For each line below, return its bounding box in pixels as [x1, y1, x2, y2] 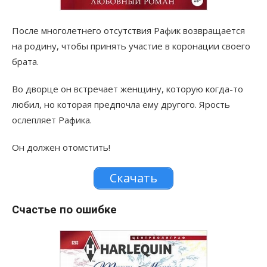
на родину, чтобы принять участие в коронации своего [12, 40, 250, 52]
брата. [12, 55, 39, 68]
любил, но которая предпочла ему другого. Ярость [12, 98, 230, 111]
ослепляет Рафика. [12, 114, 92, 126]
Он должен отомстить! [12, 141, 110, 154]
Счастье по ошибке [12, 203, 117, 217]
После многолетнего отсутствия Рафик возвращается [12, 24, 245, 37]
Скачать [110, 170, 157, 187]
